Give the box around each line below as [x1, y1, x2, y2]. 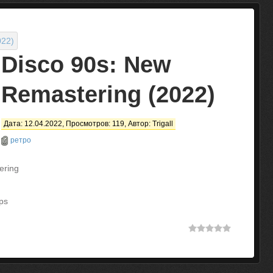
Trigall [152, 119, 173, 128]
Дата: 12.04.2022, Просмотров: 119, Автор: [4, 119, 152, 128]
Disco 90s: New [1, 52, 171, 77]
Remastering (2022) [1, 82, 215, 107]
